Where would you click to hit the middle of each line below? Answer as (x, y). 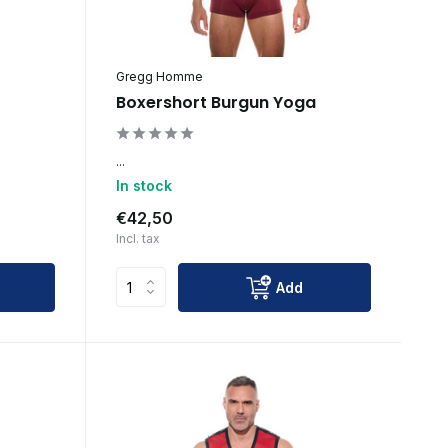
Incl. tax (137, 238)
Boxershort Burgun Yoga (215, 102)
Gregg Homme (159, 76)
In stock (143, 185)
